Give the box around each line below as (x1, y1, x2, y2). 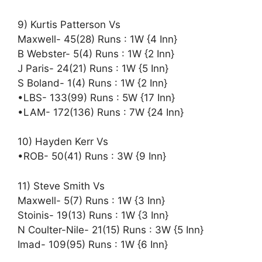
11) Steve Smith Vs (18, 180, 105, 192)
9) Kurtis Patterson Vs (18, 18, 120, 30)
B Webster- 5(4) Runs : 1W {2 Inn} (18, 47, 174, 60)
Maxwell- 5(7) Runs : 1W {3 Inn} (18, 194, 165, 206)
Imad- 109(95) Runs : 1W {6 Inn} (18, 238, 168, 250)
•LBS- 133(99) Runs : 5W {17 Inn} (18, 91, 175, 104)
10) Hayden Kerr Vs (18, 136, 108, 148)
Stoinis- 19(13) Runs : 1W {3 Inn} (18, 209, 168, 221)
